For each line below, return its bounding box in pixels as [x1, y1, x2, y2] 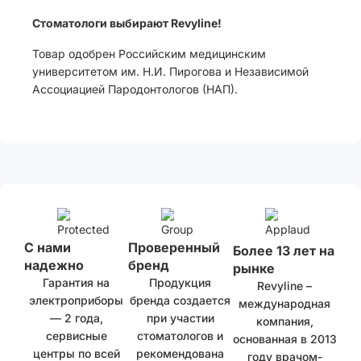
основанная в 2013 [232, 332, 337, 346]
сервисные [45, 329, 107, 342]
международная [239, 297, 331, 310]
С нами [24, 239, 71, 255]
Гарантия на [43, 276, 110, 289]
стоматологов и [137, 329, 224, 342]
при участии [146, 311, 214, 325]
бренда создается [130, 293, 231, 307]
